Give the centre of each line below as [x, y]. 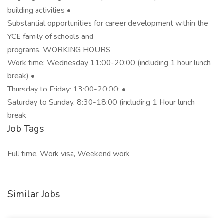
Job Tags [26, 129]
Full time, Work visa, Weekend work [69, 154]
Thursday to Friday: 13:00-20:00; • [66, 89]
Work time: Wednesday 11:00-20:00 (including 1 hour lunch [109, 63]
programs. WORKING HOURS [59, 50]
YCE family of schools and [50, 36]
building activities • [39, 10]
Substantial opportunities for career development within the [108, 23]
